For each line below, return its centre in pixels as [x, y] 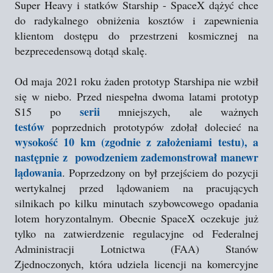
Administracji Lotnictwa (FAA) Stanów [136, 249]
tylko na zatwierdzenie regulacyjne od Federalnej [136, 233]
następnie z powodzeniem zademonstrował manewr [136, 157]
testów [30, 127]
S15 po [47, 112]
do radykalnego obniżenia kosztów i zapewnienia [136, 20]
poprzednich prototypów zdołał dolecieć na [151, 127]
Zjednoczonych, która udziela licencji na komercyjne [136, 264]
